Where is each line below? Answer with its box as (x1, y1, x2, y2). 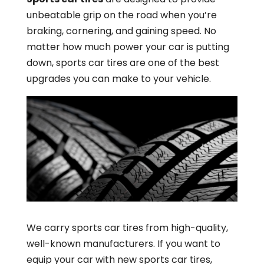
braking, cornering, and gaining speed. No (26, 24, 216, 38)
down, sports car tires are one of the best (26, 56, 219, 70)
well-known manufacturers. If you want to (26, 237, 220, 251)
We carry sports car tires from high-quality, (26, 221, 228, 235)
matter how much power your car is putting (26, 40, 229, 54)
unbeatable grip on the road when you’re (26, 8, 217, 22)
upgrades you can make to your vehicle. (26, 72, 211, 85)
